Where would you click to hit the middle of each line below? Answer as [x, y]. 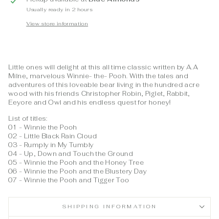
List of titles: [28, 118]
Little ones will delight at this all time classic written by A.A [103, 67]
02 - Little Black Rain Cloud [53, 136]
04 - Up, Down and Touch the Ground [71, 153]
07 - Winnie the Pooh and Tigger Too [69, 180]
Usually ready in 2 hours [59, 9]
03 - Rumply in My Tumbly [51, 145]
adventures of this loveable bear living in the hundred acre [104, 85]
